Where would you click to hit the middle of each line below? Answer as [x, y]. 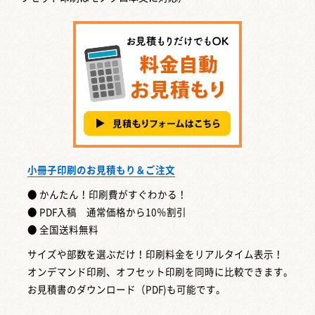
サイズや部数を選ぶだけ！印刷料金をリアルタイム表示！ [156, 255]
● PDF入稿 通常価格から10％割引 [107, 213]
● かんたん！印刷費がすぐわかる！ [108, 195]
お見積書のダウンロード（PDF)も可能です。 [127, 290]
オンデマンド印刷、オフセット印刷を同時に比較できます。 [161, 272]
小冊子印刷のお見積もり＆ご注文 [102, 171]
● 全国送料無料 [63, 230]
